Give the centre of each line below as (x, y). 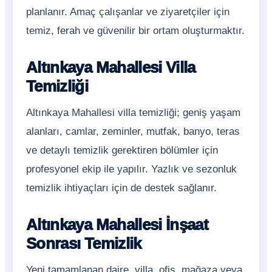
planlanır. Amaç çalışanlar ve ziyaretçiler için (128, 12)
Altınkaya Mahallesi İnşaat (117, 225)
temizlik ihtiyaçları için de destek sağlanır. (121, 188)
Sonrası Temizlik (84, 243)
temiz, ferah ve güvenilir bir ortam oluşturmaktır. (135, 31)
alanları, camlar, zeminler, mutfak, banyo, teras (133, 131)
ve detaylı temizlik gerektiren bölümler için (122, 150)
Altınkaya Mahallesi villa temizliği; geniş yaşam (133, 113)
